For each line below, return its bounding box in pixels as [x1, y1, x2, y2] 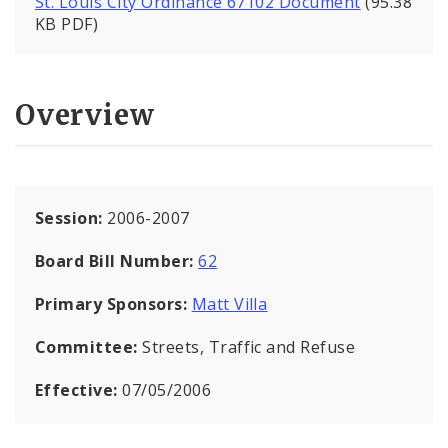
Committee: [35, 335, 143, 358]
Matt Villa [191, 292, 268, 315]
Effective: [35, 378, 123, 401]
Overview [15, 96, 155, 133]
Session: [35, 206, 108, 229]
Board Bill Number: [35, 249, 199, 272]
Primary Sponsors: [35, 292, 188, 315]
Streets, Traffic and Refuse [142, 335, 356, 358]
